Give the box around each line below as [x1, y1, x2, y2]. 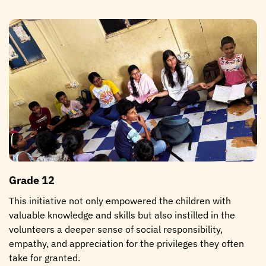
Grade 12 [9, 173, 55, 187]
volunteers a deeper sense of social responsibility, [9, 223, 223, 235]
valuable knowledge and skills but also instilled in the [9, 208, 235, 221]
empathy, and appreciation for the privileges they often [9, 237, 244, 249]
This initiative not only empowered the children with [9, 194, 231, 207]
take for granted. [9, 251, 80, 264]
